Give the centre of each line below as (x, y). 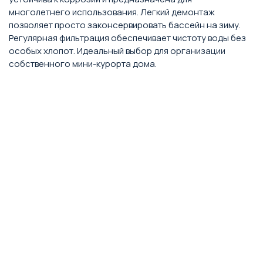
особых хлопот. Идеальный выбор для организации (117, 51)
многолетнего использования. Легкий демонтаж (112, 12)
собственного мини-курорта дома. (83, 64)
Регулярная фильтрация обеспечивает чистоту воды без (127, 38)
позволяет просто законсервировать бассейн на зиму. (125, 25)
